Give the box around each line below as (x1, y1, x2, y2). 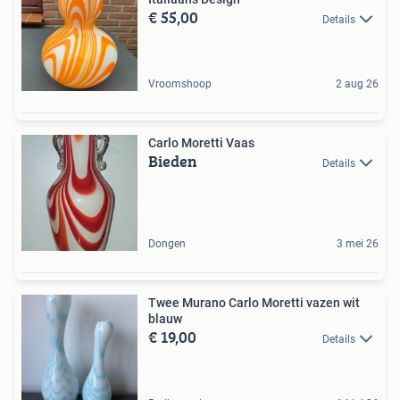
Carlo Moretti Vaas (148, 135, 254, 150)
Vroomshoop (148, 77, 212, 90)
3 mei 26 (337, 237, 379, 250)
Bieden (148, 148, 197, 173)
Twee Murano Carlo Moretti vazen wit (148, 295, 360, 310)
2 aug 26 (336, 77, 379, 90)
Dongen (148, 237, 186, 250)
